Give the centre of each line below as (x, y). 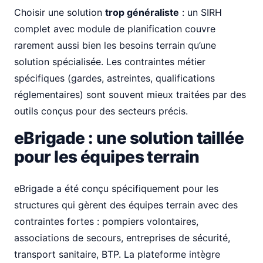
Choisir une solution (60, 12)
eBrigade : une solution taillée (129, 138)
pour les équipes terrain (107, 157)
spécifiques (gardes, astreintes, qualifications (114, 78)
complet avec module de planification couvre (115, 29)
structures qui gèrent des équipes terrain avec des (126, 205)
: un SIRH (200, 12)
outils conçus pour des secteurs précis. (101, 111)
